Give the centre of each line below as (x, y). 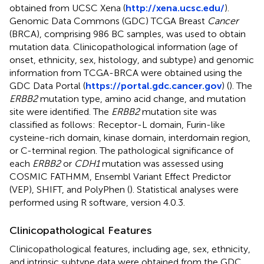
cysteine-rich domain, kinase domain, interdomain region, (130, 137)
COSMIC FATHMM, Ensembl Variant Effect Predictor (120, 176)
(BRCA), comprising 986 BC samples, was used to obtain (128, 34)
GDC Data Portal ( (47, 85)
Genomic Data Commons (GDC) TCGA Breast (108, 21)
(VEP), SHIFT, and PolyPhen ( (70, 189)
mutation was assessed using (161, 163)
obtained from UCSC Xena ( (67, 8)
